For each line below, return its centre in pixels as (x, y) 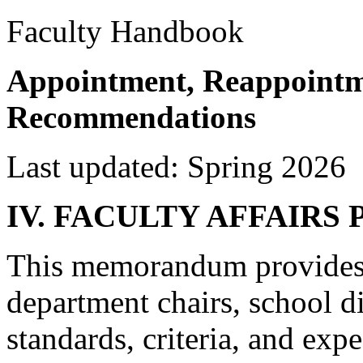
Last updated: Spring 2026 (176, 167)
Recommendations (131, 117)
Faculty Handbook (125, 31)
